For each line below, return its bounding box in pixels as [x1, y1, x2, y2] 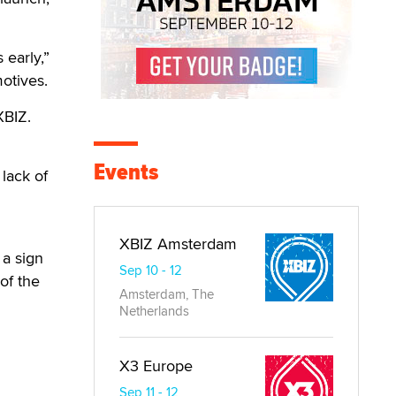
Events [94, 155, 158, 189]
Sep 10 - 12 [119, 261, 182, 279]
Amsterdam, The [119, 285, 214, 303]
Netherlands [119, 301, 189, 320]
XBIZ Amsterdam [119, 232, 237, 255]
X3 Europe [119, 354, 193, 377]
